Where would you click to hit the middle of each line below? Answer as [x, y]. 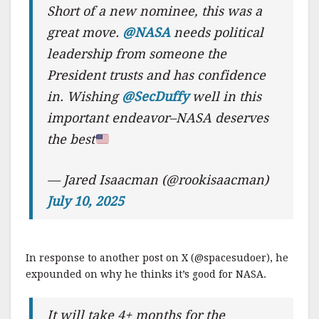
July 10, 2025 [86, 201]
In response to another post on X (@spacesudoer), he [157, 258]
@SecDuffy [156, 96]
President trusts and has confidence [157, 75]
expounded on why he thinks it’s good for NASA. [146, 274]
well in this [225, 96]
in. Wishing [85, 96]
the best [71, 139]
